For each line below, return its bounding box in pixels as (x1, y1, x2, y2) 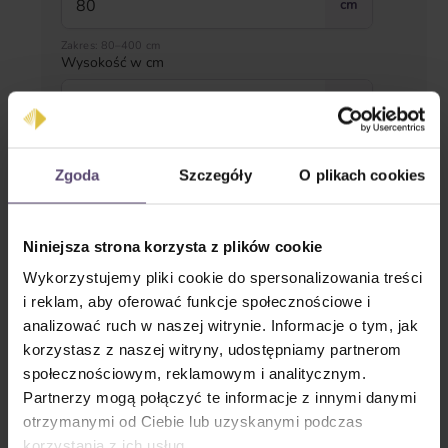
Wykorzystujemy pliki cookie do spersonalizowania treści (23, 268, 423, 286)
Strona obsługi (80, 196, 176, 217)
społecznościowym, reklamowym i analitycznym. (23, 364, 366, 382)
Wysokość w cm (61, 52, 164, 72)
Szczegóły (178, 166, 252, 183)
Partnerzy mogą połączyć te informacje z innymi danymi (23, 388, 417, 406)
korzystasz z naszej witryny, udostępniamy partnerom (23, 340, 402, 358)
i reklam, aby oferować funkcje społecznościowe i (23, 292, 370, 310)
